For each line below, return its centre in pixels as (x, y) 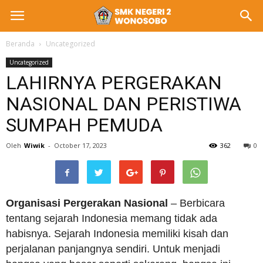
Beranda (20, 44)
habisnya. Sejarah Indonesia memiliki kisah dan (117, 234)
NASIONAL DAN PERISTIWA (124, 104)
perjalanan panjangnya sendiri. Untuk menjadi (113, 249)
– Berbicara (196, 203)
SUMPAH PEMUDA (84, 125)
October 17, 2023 (80, 145)
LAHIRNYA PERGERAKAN (114, 83)
